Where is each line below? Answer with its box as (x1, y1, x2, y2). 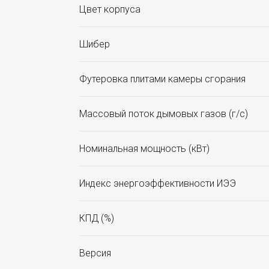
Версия (79, 247, 111, 259)
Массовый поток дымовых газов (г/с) (79, 108, 248, 120)
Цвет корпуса (79, 4, 141, 16)
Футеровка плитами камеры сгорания (79, 73, 246, 85)
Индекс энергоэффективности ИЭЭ (79, 178, 236, 190)
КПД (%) (79, 213, 114, 225)
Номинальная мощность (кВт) (79, 143, 210, 155)
